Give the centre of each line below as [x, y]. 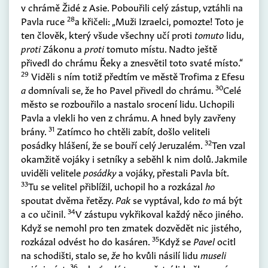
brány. [35, 131]
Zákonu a [63, 48]
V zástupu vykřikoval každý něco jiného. [159, 213]
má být [226, 200]
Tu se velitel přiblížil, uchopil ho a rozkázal [117, 186]
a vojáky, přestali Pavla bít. [172, 172]
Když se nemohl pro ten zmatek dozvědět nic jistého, [131, 227]
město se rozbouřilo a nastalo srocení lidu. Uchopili [128, 103]
